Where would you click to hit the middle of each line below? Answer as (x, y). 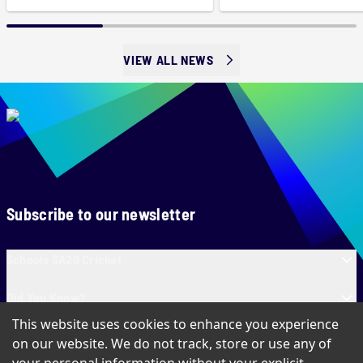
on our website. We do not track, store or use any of (172, 344)
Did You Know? (47, 297)
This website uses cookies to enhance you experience (175, 324)
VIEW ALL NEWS (169, 59)
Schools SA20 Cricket (64, 259)
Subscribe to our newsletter (101, 214)
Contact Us (36, 335)
